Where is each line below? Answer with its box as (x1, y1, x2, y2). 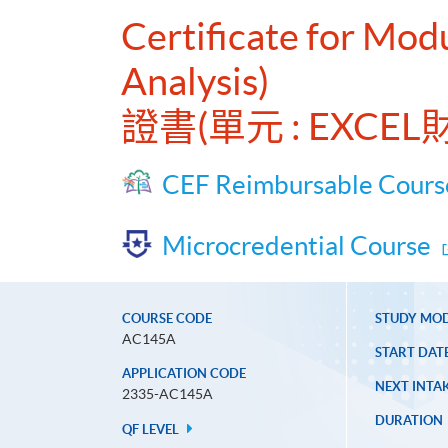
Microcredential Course (162, 231, 431, 261)
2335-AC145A (122, 386, 213, 403)
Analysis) (121, 60, 269, 104)
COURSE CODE (122, 311, 212, 327)
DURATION (374, 413, 443, 429)
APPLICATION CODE (122, 366, 246, 382)
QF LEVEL (122, 422, 182, 438)
